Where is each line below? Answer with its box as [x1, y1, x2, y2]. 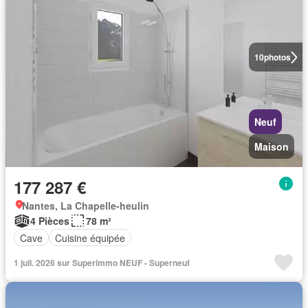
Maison [254, 140, 289, 153]
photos [263, 51, 291, 63]
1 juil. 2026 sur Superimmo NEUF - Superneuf [14, 256, 190, 269]
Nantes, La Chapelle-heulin [22, 199, 149, 212]
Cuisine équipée [55, 230, 125, 245]
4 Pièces [30, 214, 69, 228]
